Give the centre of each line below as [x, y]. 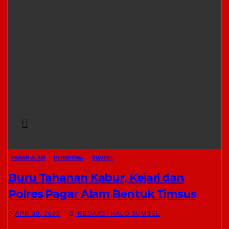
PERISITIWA [68, 158]
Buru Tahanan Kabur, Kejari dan [96, 178]
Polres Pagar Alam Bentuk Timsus [102, 194]
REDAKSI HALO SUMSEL [118, 214]
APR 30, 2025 [38, 214]
